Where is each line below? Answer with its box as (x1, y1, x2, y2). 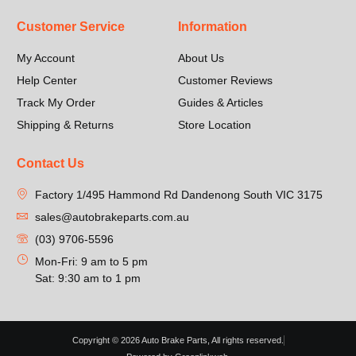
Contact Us (17, 156, 85, 171)
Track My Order (17, 95, 96, 109)
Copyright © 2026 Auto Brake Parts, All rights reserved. (72, 335, 284, 346)
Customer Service (17, 18, 126, 33)
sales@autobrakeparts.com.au (34, 211, 189, 224)
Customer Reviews (178, 73, 273, 87)
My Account (17, 51, 75, 64)
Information (178, 18, 247, 33)
